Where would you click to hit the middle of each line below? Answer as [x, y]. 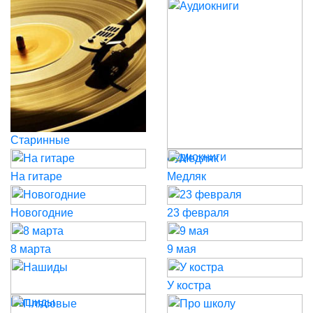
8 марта [31, 249]
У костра [189, 285]
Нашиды [33, 302]
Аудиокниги [197, 157]
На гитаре [36, 176]
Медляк [187, 176]
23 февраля [198, 213]
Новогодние [42, 213]
